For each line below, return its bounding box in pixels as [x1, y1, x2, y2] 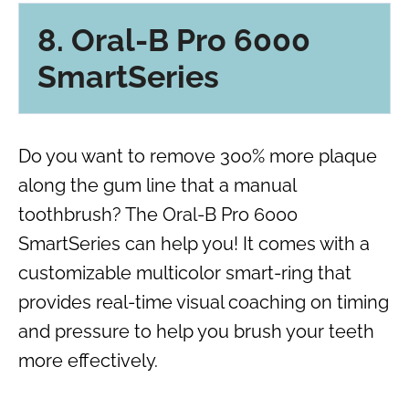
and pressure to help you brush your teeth [18, 320, 374, 343]
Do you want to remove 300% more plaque [18, 145, 377, 168]
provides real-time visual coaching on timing [18, 291, 389, 314]
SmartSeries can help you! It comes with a [18, 233, 370, 256]
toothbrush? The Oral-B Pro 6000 [18, 204, 298, 226]
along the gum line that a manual [18, 174, 296, 197]
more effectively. [18, 350, 158, 372]
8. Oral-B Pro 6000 [37, 22, 310, 59]
